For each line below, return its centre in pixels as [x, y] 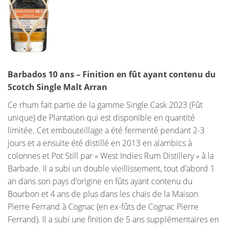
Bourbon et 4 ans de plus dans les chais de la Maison [103, 194]
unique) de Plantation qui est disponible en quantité [101, 118]
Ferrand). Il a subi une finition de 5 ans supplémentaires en [113, 220]
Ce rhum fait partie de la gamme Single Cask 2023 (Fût [105, 105]
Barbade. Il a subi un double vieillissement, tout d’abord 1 [111, 169]
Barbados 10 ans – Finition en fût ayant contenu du [112, 75]
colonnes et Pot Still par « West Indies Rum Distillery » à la [111, 156]
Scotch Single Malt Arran [58, 87]
